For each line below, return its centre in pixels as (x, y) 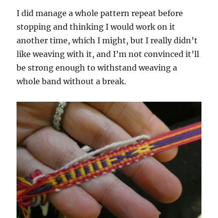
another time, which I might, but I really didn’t (107, 41)
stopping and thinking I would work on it (96, 27)
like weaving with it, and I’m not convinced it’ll (108, 54)
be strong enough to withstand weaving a (97, 68)
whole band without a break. (72, 82)
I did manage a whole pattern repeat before (100, 13)
